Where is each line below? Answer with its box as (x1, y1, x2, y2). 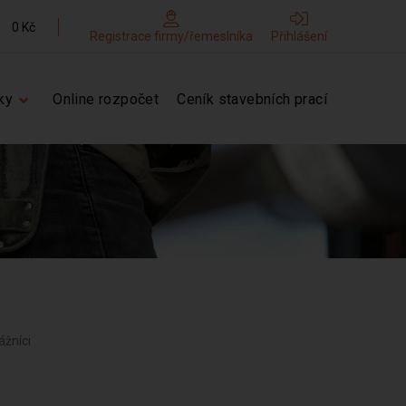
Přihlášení (271, 29, 327, 43)
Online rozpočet (53, 91, 159, 108)
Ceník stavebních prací (177, 91, 327, 108)
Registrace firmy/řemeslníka (90, 29, 253, 43)
